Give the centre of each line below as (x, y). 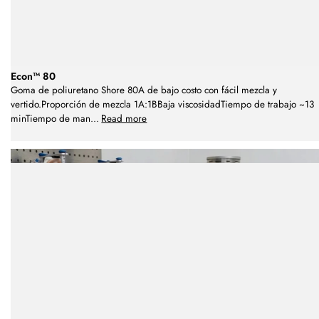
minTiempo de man (51, 119)
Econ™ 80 (33, 77)
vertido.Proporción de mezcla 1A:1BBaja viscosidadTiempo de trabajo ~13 (162, 105)
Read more (124, 119)
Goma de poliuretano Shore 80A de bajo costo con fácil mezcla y (144, 90)
